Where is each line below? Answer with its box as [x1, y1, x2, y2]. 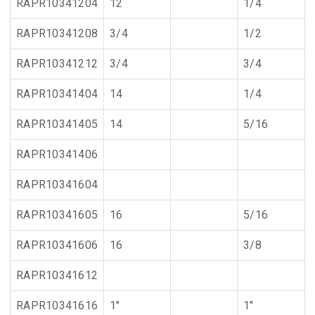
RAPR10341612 [16, 269, 98, 282]
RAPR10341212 [16, 57, 98, 70]
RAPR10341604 [16, 178, 98, 191]
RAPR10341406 [16, 148, 98, 161]
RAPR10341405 [16, 117, 98, 131]
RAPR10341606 [16, 238, 98, 252]
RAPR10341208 [16, 27, 98, 40]
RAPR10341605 [16, 208, 98, 221]
